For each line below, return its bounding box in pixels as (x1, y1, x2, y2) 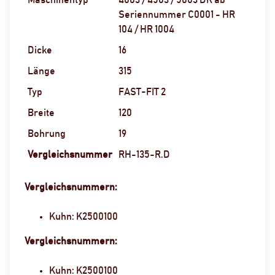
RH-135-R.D (118, 149, 170, 160)
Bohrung (28, 128, 66, 139)
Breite (28, 107, 55, 118)
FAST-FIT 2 (118, 87, 166, 97)
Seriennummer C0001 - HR (118, 9, 235, 20)
